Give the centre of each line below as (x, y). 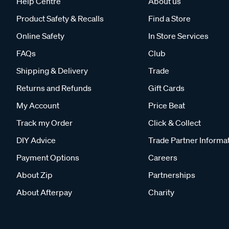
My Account (38, 105)
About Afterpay (44, 192)
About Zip (35, 175)
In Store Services (178, 36)
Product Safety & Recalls (60, 18)
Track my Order (44, 122)
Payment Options (48, 157)
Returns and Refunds (54, 88)
